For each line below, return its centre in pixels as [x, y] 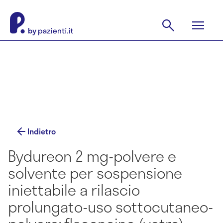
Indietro [42, 131]
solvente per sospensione [95, 173]
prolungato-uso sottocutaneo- [111, 207]
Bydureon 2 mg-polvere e [92, 156]
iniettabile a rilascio [74, 190]
